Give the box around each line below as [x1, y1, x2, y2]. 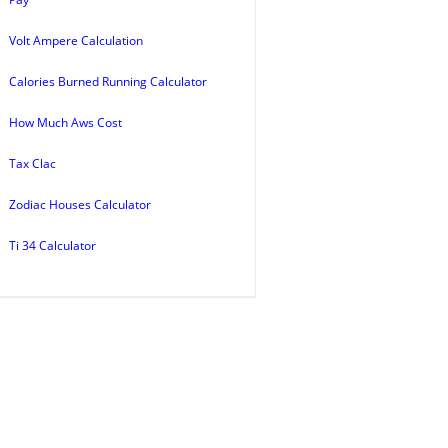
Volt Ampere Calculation [9, 32, 143, 49]
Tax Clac [9, 155, 56, 172]
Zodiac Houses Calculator [9, 196, 151, 213]
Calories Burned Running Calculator [9, 73, 207, 90]
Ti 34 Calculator [9, 237, 96, 254]
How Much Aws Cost [9, 114, 122, 131]
